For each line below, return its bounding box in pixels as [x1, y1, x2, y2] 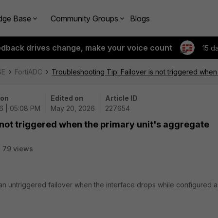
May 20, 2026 [51, 104, 95, 112]
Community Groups [51, 13, 118, 23]
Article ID [105, 94, 138, 102]
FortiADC [15, 68, 42, 76]
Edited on [51, 94, 83, 102]
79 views [2, 145, 33, 153]
